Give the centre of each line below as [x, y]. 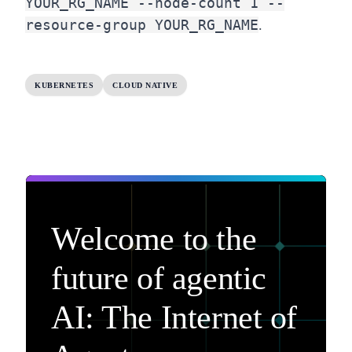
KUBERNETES [64, 85]
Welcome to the [154, 239]
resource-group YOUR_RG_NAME [142, 25]
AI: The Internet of [174, 318]
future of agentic [159, 279]
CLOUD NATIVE [145, 85]
